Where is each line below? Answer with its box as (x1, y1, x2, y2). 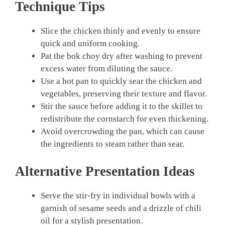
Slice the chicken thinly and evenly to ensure (41, 26, 200, 36)
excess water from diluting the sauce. (41, 64, 172, 74)
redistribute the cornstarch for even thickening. (41, 114, 208, 124)
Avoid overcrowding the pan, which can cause (41, 127, 204, 137)
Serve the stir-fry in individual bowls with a (41, 190, 195, 200)
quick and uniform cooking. (41, 39, 140, 49)
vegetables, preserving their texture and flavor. (41, 89, 207, 99)
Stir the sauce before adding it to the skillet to (41, 101, 202, 111)
